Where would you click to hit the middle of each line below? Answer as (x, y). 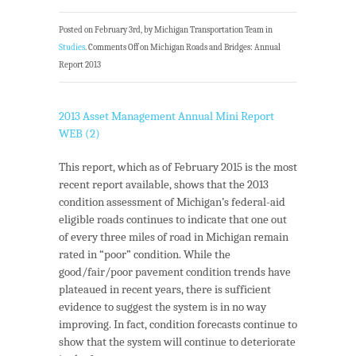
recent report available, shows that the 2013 (164, 184)
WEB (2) (79, 133)
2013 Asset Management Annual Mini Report (166, 116)
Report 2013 (80, 65)
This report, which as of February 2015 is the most (178, 166)
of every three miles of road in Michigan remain (174, 236)
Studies (72, 47)
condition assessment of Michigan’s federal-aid (172, 201)
